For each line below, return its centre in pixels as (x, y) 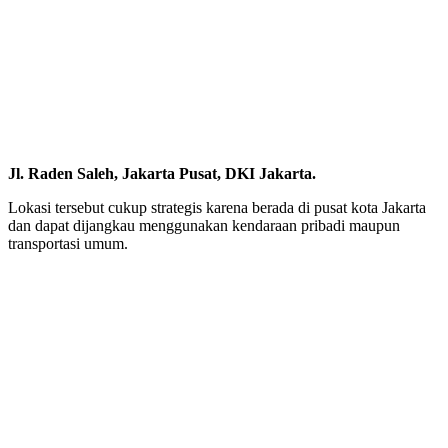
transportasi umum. (68, 243)
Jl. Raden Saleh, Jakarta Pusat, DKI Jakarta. (162, 173)
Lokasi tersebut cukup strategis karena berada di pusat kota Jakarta (217, 207)
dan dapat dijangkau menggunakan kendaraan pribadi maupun (204, 225)
